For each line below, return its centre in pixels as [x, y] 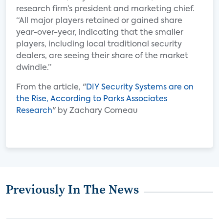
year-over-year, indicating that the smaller [100, 33]
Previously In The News [72, 189]
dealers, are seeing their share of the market [102, 56]
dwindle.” [34, 68]
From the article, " [51, 88]
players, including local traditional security [99, 44]
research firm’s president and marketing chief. [105, 9]
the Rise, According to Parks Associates [92, 99]
